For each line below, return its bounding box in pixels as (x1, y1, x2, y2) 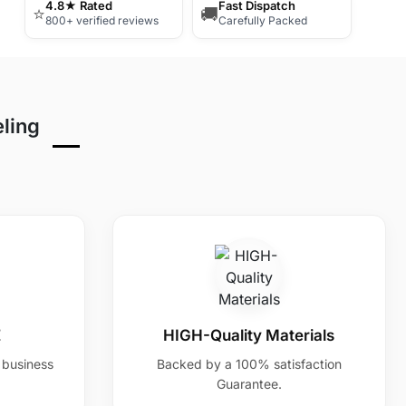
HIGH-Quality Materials (163, 326, 335, 344)
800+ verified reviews (44, 14, 159, 27)
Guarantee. (216, 376, 282, 391)
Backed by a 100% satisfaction (156, 356, 342, 372)
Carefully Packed (218, 14, 308, 27)
